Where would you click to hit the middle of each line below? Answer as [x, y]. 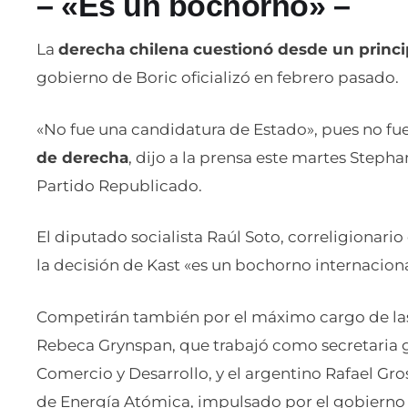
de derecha [82, 157]
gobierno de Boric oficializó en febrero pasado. [218, 78]
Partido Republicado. [119, 185]
